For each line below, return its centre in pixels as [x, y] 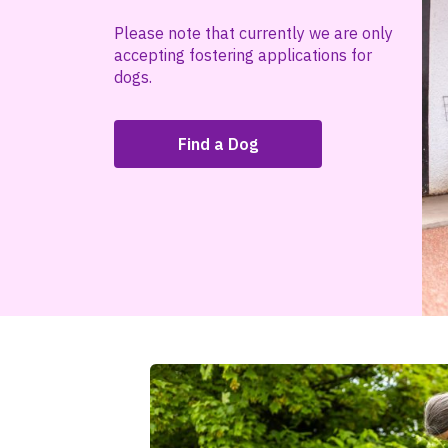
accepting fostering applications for [243, 55]
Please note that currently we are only [253, 33]
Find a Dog [217, 144]
